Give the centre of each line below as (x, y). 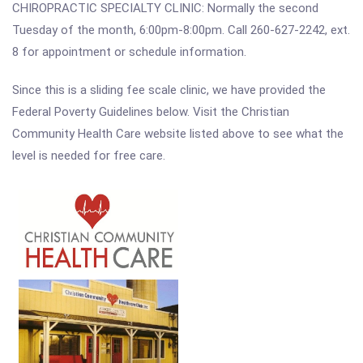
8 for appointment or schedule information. (129, 52)
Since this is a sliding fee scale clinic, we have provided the (169, 90)
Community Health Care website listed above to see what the (178, 134)
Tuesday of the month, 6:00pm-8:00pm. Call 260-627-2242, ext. (181, 30)
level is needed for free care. (89, 156)
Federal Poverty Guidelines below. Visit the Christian (151, 112)
